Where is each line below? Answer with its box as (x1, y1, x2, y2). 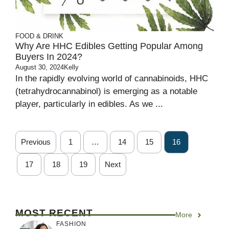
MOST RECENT (15, 208, 93, 219)
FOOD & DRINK (15, 32, 63, 40)
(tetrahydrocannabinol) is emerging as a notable (15, 86, 197, 97)
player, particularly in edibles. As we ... (15, 99, 163, 109)
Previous (21, 138, 51, 147)
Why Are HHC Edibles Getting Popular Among (15, 41, 203, 52)
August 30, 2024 (15, 63, 64, 72)
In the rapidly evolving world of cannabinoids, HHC (15, 74, 208, 84)
